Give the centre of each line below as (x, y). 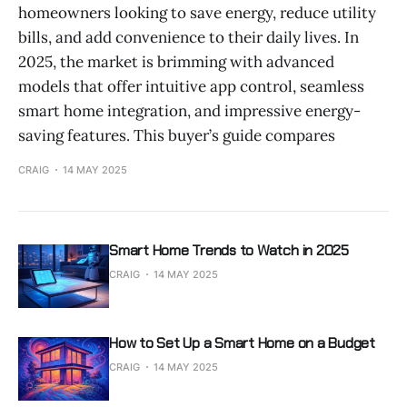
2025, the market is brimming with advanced (176, 61)
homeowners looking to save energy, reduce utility (197, 12)
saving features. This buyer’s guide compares (177, 135)
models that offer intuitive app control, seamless (191, 86)
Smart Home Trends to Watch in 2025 (229, 250)
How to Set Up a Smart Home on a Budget (242, 342)
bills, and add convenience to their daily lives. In (189, 37)
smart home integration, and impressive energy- (189, 110)
